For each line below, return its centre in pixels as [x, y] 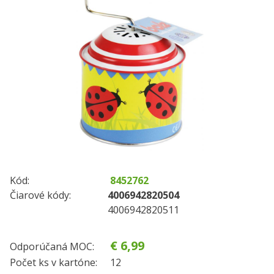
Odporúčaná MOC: [52, 246]
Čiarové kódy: [40, 195]
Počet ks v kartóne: [54, 262]
